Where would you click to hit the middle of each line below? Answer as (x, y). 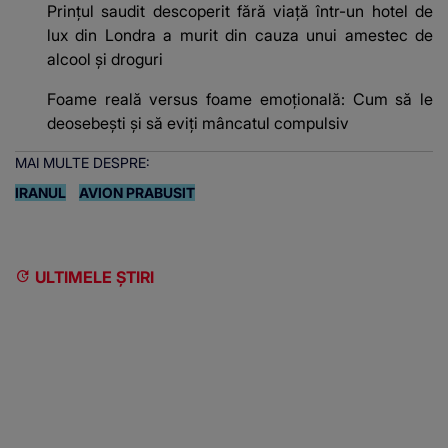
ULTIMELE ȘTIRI (94, 277)
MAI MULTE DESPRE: (82, 163)
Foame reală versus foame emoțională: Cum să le (240, 99)
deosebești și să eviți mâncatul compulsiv (198, 123)
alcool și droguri (105, 59)
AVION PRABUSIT (137, 193)
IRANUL (40, 193)
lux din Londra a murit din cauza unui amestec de (240, 35)
